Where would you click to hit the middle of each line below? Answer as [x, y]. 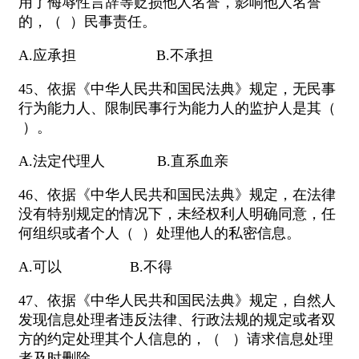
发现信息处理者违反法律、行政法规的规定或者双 [177, 320]
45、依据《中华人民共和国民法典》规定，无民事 [177, 89]
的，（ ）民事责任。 [87, 22]
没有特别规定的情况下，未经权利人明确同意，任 [177, 214]
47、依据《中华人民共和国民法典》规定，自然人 [177, 301]
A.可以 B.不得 [95, 267]
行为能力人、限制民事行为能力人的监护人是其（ [177, 109]
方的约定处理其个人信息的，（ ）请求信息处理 [176, 339]
